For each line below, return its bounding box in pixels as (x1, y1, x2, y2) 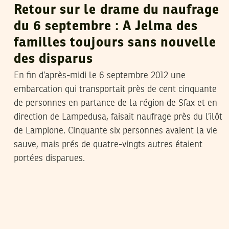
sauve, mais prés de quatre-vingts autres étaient (14, 140, 202, 149)
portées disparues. (14, 153, 85, 163)
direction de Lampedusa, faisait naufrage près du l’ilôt (14, 112, 222, 122)
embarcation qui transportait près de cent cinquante (14, 84, 217, 94)
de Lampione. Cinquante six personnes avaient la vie (14, 126, 217, 135)
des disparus (14, 52, 94, 66)
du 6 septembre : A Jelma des (14, 19, 198, 33)
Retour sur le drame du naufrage (14, 3, 220, 17)
